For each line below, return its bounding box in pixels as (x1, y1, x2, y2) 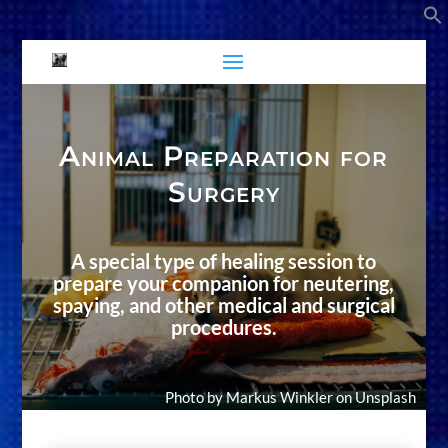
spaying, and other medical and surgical (52, 293, 395, 318)
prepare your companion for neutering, (53, 271, 395, 296)
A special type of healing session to (71, 249, 377, 274)
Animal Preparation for (59, 139, 389, 174)
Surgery (167, 175, 280, 210)
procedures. (170, 315, 277, 340)
